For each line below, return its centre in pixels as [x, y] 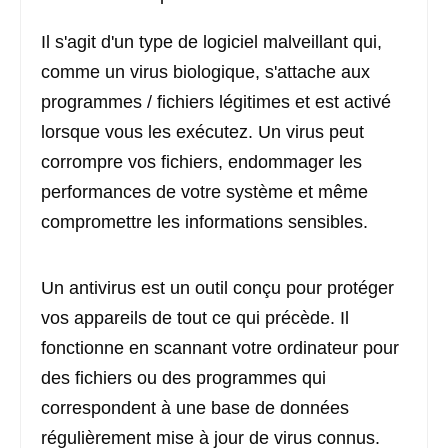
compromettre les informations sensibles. [204, 222]
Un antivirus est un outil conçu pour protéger [217, 288]
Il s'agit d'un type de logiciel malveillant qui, [211, 42]
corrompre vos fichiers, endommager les [201, 162]
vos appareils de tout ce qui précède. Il [195, 318]
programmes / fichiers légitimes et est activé [216, 102]
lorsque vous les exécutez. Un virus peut [202, 132]
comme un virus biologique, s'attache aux [205, 72]
